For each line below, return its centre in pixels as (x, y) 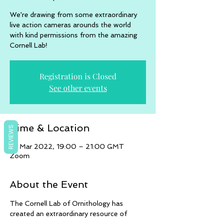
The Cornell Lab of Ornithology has (67, 203)
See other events (78, 88)
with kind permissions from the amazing (73, 35)
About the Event (49, 184)
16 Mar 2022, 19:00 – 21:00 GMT (67, 146)
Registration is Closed (78, 76)
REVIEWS (11, 137)
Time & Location (50, 128)
